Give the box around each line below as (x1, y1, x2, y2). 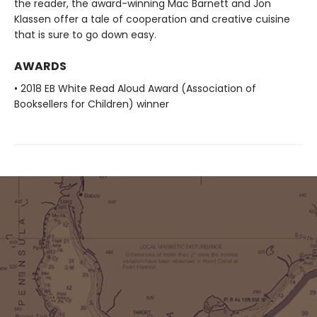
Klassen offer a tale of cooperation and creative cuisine (14, 12, 290, 27)
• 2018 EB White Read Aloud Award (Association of (14, 81, 256, 96)
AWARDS (14, 58, 67, 75)
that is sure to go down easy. (14, 28, 156, 42)
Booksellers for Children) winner (14, 97, 169, 112)
